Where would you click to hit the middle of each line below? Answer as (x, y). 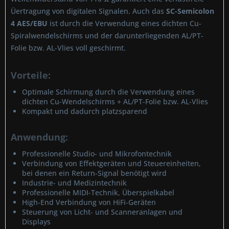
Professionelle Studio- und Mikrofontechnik (97, 154)
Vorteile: (31, 75)
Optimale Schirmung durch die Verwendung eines (108, 92)
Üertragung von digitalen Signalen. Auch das (88, 11)
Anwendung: (39, 137)
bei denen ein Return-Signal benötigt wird (94, 173)
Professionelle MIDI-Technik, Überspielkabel (98, 192)
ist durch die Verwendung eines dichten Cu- (124, 23)
